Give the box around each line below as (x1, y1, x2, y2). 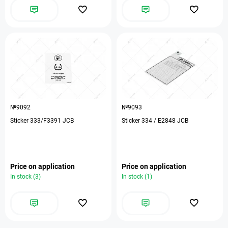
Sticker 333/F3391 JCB (10, 117, 74, 124)
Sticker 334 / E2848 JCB (122, 117, 188, 124)
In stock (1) (122, 173, 152, 180)
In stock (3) (10, 173, 41, 180)
